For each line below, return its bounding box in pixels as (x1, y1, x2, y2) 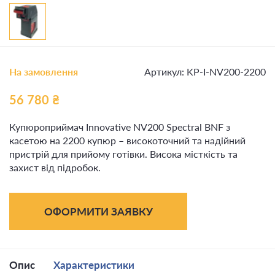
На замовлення (9, 66, 78, 77)
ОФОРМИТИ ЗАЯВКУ (44, 205, 153, 218)
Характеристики (53, 258, 134, 271)
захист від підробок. (9, 161, 101, 173)
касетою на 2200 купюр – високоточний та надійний (9, 134, 246, 146)
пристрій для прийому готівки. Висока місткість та (9, 148, 238, 160)
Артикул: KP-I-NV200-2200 (144, 66, 266, 77)
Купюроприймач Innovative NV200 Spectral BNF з (9, 121, 230, 133)
